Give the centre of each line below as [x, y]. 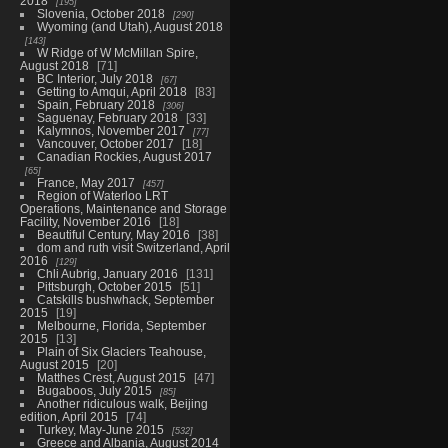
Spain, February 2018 [95, 104]
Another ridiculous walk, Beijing [122, 403]
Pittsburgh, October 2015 [104, 286]
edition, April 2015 [68, 416]
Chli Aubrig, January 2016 [107, 273]
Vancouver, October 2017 [105, 143]
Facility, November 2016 [85, 221]
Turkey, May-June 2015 [100, 429]
